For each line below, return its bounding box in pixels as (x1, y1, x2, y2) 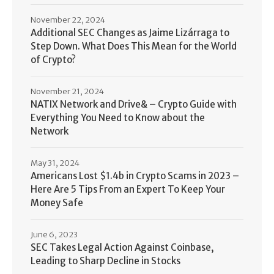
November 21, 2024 (31, 86, 104, 97)
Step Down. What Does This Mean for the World (31, 40, 237, 53)
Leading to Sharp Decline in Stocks (31, 255, 180, 267)
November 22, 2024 (31, 15, 105, 26)
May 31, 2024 (31, 158, 80, 169)
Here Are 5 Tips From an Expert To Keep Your (31, 183, 225, 196)
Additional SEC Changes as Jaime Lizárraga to (31, 27, 229, 39)
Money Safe (31, 197, 83, 209)
